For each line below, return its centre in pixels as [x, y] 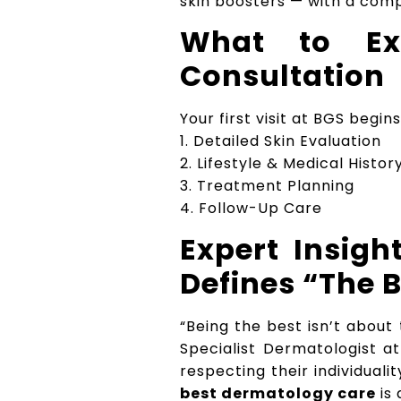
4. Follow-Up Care [252, 209]
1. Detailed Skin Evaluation [281, 141]
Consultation [283, 76]
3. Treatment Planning [268, 186]
